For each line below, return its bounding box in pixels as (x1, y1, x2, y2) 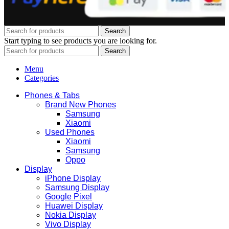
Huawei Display (45, 201, 103, 211)
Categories (25, 74, 59, 83)
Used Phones (45, 128, 95, 137)
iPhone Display (45, 174, 101, 183)
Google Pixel (45, 192, 92, 201)
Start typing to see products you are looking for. (4, 36, 157, 45)
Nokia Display (45, 211, 96, 220)
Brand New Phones (45, 100, 116, 109)
